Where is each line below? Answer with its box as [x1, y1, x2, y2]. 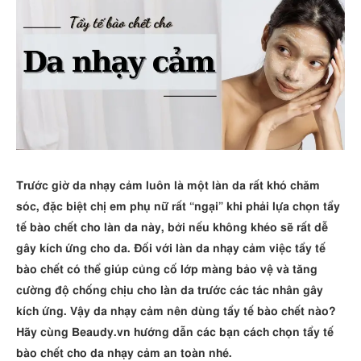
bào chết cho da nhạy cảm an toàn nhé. [16, 347, 232, 359]
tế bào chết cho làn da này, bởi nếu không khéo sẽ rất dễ [16, 222, 328, 234]
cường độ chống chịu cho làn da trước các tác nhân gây [16, 284, 323, 297]
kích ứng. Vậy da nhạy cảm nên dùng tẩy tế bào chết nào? [16, 305, 336, 317]
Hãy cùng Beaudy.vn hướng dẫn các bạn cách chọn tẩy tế [16, 326, 334, 338]
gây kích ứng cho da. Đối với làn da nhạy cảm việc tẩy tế [16, 243, 326, 255]
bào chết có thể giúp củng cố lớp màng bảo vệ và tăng [16, 263, 317, 276]
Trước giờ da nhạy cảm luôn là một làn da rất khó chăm [16, 180, 320, 192]
